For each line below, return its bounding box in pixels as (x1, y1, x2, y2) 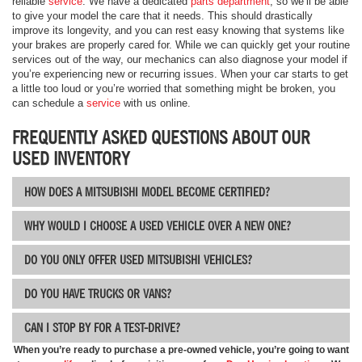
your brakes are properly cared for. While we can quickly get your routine (12, 38, 350, 51)
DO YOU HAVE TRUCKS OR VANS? (24, 285, 171, 301)
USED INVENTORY (12, 146, 130, 170)
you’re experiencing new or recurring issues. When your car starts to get (12, 67, 348, 80)
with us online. (120, 96, 191, 109)
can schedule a (12, 96, 86, 109)
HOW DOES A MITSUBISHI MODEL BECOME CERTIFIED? (24, 183, 270, 199)
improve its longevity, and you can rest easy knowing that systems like (12, 23, 344, 36)
